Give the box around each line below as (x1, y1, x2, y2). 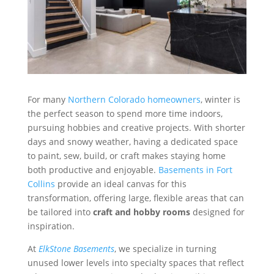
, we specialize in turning (114, 242, 217, 254)
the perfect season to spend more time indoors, (27, 107, 223, 119)
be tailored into (27, 206, 93, 218)
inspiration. (27, 220, 75, 232)
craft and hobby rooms (92, 206, 190, 218)
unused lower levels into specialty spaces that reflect (27, 256, 244, 268)
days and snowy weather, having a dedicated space (27, 135, 238, 147)
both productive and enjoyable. (27, 163, 158, 176)
